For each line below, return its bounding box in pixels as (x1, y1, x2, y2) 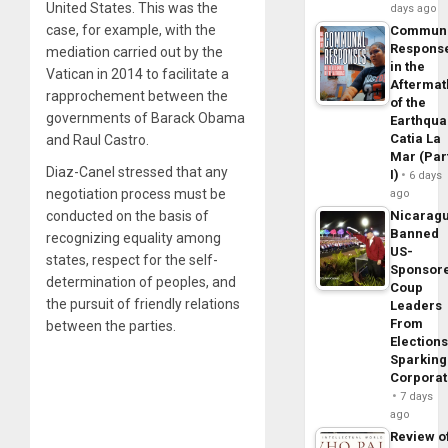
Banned (390, 226, 440, 242)
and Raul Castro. (46, 132, 149, 149)
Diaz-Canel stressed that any (46, 164, 228, 181)
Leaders (390, 298, 443, 314)
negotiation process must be (46, 186, 226, 203)
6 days (409, 169, 443, 183)
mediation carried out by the (46, 44, 223, 61)
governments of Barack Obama (46, 110, 245, 127)
